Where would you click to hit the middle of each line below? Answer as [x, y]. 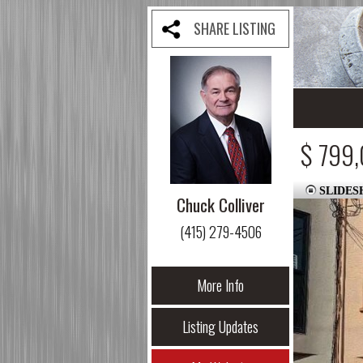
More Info [220, 285]
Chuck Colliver [220, 205]
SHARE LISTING [235, 28]
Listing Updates [220, 327]
